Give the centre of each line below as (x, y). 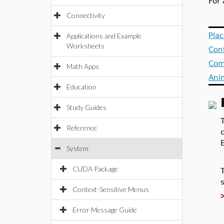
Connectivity (86, 15)
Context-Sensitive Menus (111, 189)
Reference (82, 128)
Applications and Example (104, 36)
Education (81, 87)
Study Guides (86, 107)
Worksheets (85, 46)
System (77, 148)
